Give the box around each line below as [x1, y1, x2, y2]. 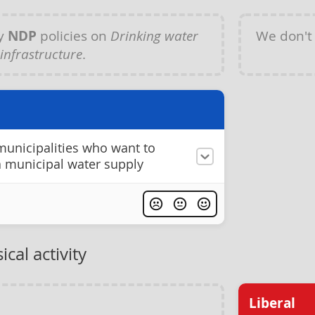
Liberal [249, 294, 295, 312]
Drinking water [110, 27, 198, 44]
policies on [37, 27, 110, 44]
